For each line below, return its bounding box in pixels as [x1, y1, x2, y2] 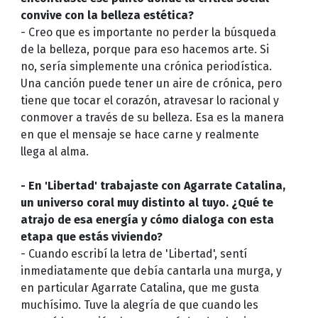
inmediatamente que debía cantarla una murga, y [20, 263, 282, 278]
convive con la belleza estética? [20, 8, 194, 22]
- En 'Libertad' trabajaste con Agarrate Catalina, [20, 178, 285, 192]
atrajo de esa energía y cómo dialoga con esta [20, 212, 274, 226]
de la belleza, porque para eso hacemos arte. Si [20, 42, 269, 56]
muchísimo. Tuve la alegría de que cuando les [20, 297, 258, 312]
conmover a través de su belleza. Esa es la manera [20, 110, 284, 124]
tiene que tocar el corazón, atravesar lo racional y [20, 93, 279, 107]
